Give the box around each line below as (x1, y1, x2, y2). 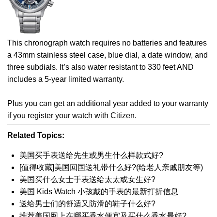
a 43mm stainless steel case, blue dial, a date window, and (7, 51, 208, 60)
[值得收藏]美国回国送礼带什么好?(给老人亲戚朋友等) (19, 163, 203, 172)
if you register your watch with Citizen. (7, 111, 137, 120)
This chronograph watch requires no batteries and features (7, 39, 207, 47)
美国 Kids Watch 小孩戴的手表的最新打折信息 (19, 187, 178, 196)
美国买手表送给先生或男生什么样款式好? (19, 151, 163, 160)
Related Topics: (7, 131, 64, 140)
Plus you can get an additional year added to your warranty (7, 99, 208, 108)
